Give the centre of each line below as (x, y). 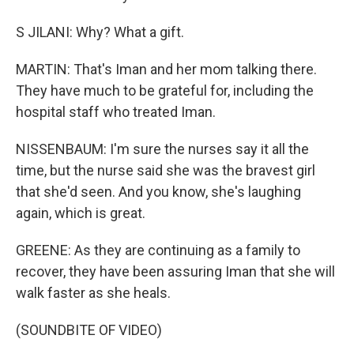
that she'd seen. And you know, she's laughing (158, 192)
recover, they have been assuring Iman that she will (175, 271)
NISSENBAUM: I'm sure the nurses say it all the (162, 149)
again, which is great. (81, 213)
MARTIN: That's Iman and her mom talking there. (166, 69)
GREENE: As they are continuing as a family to (158, 250)
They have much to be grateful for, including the (165, 90)
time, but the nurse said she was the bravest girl (166, 170)
